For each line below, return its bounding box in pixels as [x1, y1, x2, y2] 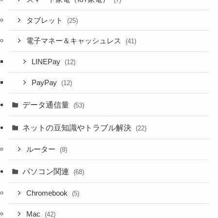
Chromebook [26, 189, 70, 197]
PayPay [32, 78, 59, 87]
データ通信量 [22, 100, 72, 109]
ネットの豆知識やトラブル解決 [22, 123, 134, 132]
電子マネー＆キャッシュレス [26, 37, 124, 45]
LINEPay [32, 58, 63, 66]
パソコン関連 [22, 166, 72, 176]
